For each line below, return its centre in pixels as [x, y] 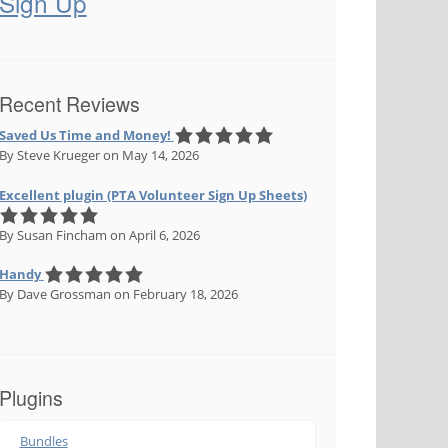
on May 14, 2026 [149, 155]
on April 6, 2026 [153, 234]
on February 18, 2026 [174, 294]
